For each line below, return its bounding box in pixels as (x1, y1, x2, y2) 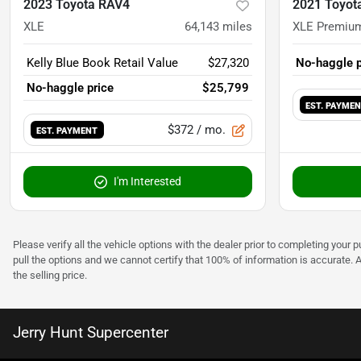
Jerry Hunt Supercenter (13, 322, 168, 342)
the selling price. (13, 268, 87, 281)
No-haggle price (27, 80, 114, 95)
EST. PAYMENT (36, 124, 98, 136)
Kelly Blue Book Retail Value (27, 55, 178, 70)
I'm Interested (114, 174, 181, 188)
